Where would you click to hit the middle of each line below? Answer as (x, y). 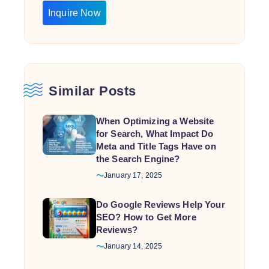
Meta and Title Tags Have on (156, 146)
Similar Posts (92, 91)
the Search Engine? (138, 159)
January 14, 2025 (133, 246)
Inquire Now (74, 13)
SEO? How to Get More (146, 217)
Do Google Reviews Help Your (160, 204)
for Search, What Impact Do (155, 134)
